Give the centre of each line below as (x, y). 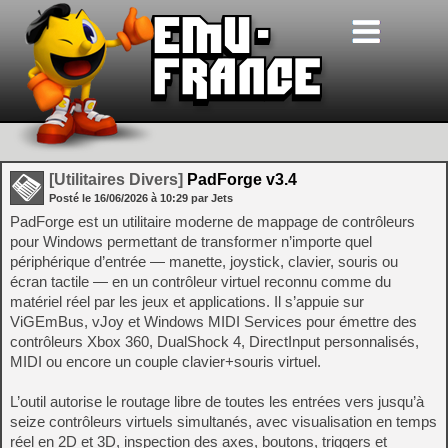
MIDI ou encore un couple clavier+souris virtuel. (165, 361)
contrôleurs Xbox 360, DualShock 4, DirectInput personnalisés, (214, 341)
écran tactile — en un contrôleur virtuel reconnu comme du (200, 281)
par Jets (212, 198)
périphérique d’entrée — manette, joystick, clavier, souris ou (204, 261)
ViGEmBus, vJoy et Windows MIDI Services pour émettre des (213, 321)
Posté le (71, 198)
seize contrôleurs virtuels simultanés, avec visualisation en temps (223, 421)
